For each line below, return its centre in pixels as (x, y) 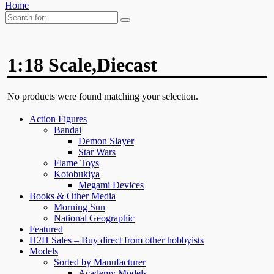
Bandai (68, 130)
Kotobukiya (77, 174)
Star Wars (97, 152)
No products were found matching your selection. (103, 97)
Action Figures (58, 119)
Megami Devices (111, 185)
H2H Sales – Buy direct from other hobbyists (117, 240)
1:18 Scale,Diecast (83, 65)
